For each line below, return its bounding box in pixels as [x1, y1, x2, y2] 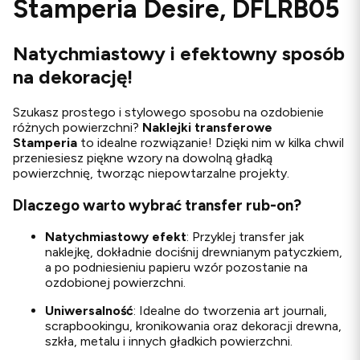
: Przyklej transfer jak [186, 229, 304, 245]
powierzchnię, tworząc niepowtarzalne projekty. [13, 165, 289, 181]
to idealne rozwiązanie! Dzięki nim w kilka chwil [77, 134, 344, 150]
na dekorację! [13, 64, 133, 88]
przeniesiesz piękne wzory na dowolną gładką [13, 149, 272, 166]
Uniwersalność [45, 303, 133, 319]
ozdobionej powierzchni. [45, 275, 186, 291]
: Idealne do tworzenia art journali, [133, 303, 327, 319]
